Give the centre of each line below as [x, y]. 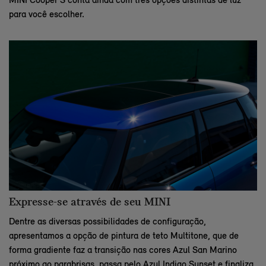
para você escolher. [47, 14]
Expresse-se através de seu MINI [90, 203]
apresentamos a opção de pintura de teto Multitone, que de [124, 236]
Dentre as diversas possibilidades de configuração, [107, 221]
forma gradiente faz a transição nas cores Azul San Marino [123, 250]
